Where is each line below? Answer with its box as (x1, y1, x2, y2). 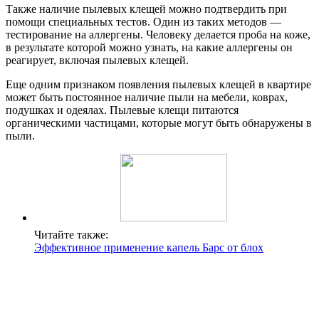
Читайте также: (34, 229, 108, 241)
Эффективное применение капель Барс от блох (34, 241, 263, 253)
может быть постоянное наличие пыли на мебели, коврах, (6, 91, 288, 103)
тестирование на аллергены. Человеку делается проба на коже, (6, 28, 310, 41)
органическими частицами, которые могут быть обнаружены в (6, 117, 312, 129)
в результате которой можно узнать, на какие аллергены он (6, 41, 293, 53)
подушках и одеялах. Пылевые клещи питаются (6, 104, 239, 116)
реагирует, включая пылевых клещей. (6, 54, 189, 66)
